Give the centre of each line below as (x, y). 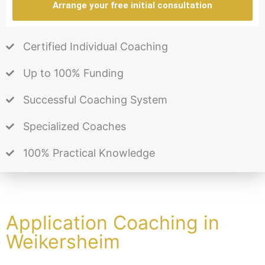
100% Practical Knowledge (89, 153)
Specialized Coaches (74, 127)
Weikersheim (63, 242)
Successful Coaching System (95, 100)
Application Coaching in (113, 223)
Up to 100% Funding (73, 73)
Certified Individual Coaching (95, 47)
